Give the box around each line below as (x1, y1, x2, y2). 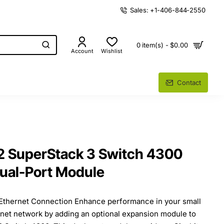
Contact (177, 78, 201, 86)
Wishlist (101, 47, 122, 54)
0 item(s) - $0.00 (136, 41, 188, 49)
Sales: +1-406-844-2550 (130, 5, 205, 14)
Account (71, 47, 93, 54)
